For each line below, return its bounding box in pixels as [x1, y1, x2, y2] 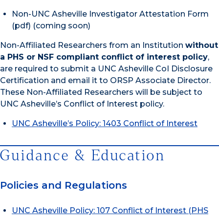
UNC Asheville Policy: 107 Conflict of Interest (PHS [12, 206, 208, 216]
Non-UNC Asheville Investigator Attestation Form [12, 9, 209, 19]
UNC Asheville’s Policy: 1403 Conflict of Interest [12, 119, 197, 129]
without [185, 41, 218, 50]
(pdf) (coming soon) [12, 21, 90, 31]
